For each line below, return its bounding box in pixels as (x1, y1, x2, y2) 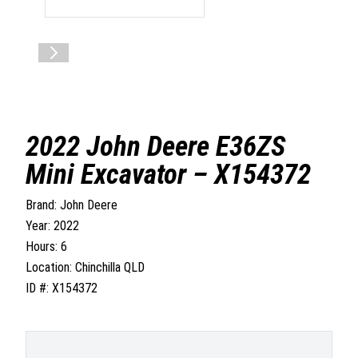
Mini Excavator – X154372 (26, 158, 311, 192)
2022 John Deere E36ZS (26, 130, 285, 164)
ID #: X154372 (26, 280, 97, 296)
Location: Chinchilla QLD (26, 260, 145, 276)
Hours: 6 (26, 239, 67, 255)
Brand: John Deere (26, 197, 117, 213)
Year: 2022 (26, 218, 79, 234)
